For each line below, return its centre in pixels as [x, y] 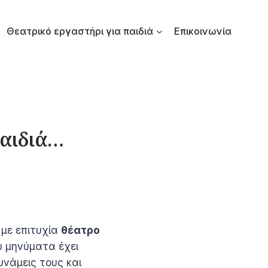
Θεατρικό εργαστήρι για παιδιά [80, 31]
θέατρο [80, 230]
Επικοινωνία [203, 31]
